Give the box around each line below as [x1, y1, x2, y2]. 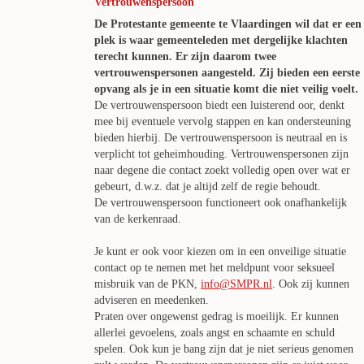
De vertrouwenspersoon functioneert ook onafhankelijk [94, 197, 347, 209]
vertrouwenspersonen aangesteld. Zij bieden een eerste [94, 67, 360, 79]
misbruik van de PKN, [94, 278, 201, 290]
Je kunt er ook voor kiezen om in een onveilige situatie [94, 245, 346, 258]
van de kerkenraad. [94, 213, 181, 225]
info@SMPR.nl [201, 278, 272, 290]
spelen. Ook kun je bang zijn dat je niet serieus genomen [94, 343, 353, 355]
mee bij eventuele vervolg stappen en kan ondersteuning [94, 115, 351, 128]
